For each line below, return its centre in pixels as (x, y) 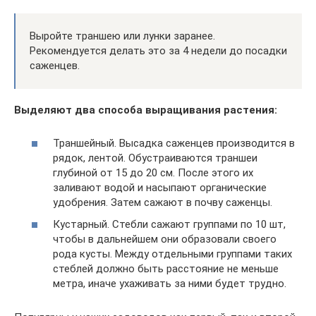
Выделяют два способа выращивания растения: (146, 110)
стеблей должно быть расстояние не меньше (166, 269)
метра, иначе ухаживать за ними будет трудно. (170, 284)
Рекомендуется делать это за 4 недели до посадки (158, 51)
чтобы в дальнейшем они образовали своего (165, 239)
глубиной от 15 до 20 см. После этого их (153, 172)
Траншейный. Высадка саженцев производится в (174, 143)
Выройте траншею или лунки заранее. (122, 36)
